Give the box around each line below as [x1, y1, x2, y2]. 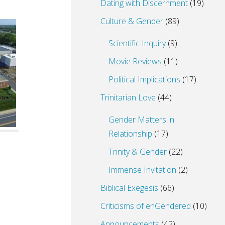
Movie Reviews [108, 56, 162, 67]
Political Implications [108, 74, 180, 85]
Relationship [108, 128, 152, 140]
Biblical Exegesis [100, 182, 158, 194]
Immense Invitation [108, 164, 176, 176]
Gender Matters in [108, 114, 174, 126]
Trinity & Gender [108, 146, 167, 158]
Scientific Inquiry [108, 38, 166, 49]
